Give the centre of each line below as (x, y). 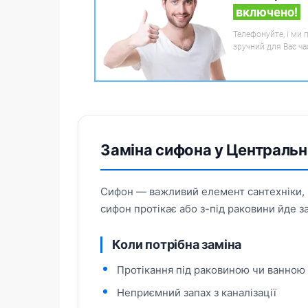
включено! (267, 12)
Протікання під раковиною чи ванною (211, 270)
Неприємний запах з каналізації (197, 293)
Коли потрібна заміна (177, 244)
